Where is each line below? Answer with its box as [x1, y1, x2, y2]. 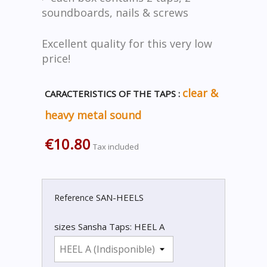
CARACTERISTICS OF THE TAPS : [45, 88, 182, 100]
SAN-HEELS [96, 191, 144, 203]
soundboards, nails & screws [42, 5, 188, 20]
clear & [182, 86, 218, 100]
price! [42, 51, 70, 66]
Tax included [93, 141, 139, 152]
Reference [54, 192, 94, 203]
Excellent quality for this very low [42, 36, 212, 51]
